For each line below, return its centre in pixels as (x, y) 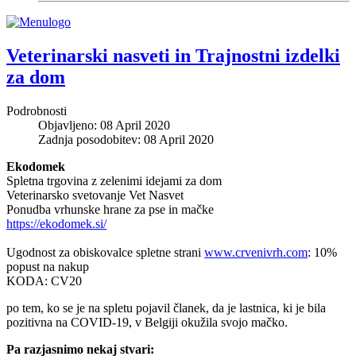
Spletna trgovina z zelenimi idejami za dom (114, 180)
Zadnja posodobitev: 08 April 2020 (126, 139)
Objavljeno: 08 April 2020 (104, 125)
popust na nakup (48, 266)
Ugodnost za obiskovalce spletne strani (105, 252)
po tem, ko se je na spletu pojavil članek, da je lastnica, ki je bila (166, 308)
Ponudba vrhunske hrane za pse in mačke (110, 209)
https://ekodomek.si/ (56, 223)
